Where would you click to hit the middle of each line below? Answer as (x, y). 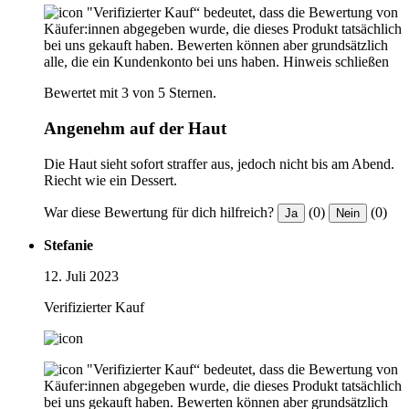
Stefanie (68, 245)
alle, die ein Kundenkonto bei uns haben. (162, 62)
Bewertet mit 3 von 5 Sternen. (130, 93)
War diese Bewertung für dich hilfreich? (159, 212)
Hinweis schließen (336, 62)
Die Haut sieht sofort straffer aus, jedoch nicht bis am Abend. (219, 163)
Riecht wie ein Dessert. (110, 180)
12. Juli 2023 (81, 276)
